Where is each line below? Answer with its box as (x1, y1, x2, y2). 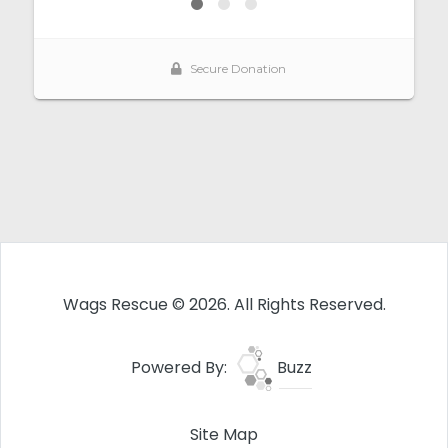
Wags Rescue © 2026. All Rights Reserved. (62, 293, 386, 317)
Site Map (190, 422, 258, 446)
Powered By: (130, 355, 231, 379)
